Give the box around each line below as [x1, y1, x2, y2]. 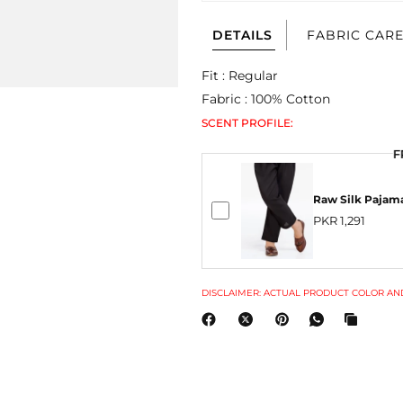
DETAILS [212, 27, 273, 43]
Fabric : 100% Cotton [201, 91, 331, 107]
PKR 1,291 [313, 213, 366, 228]
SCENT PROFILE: [201, 116, 294, 130]
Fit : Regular [201, 67, 279, 84]
